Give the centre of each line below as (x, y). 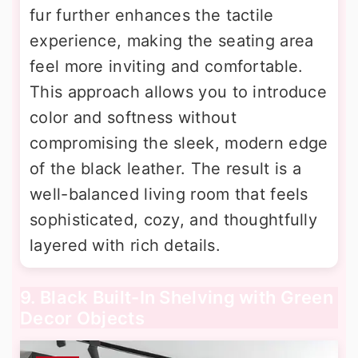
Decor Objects (82, 318)
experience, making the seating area (172, 40)
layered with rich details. (125, 245)
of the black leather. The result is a (166, 168)
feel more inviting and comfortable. (167, 66)
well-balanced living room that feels (169, 194)
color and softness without (133, 117)
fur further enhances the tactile (152, 15)
